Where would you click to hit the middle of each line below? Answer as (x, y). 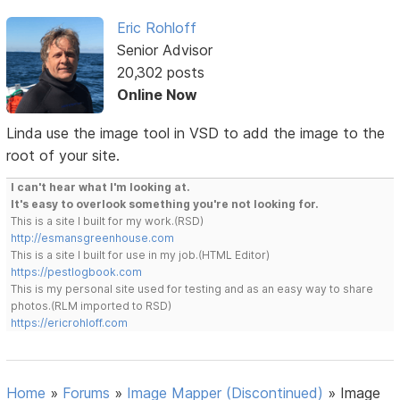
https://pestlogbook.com (77, 272)
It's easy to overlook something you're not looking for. (165, 204)
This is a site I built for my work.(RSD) (108, 221)
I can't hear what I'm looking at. (101, 187)
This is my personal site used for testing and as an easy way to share (192, 289)
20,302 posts (160, 72)
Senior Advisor (164, 50)
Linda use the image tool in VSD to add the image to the (196, 133)
